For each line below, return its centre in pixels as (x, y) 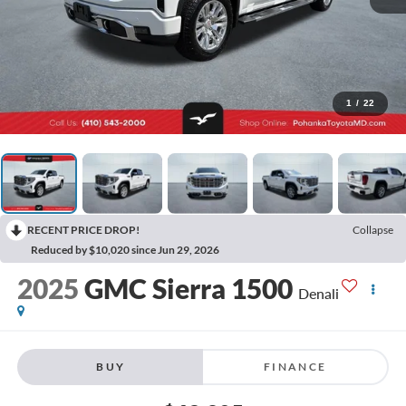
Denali (318, 294)
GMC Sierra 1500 (188, 289)
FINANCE (295, 366)
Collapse (373, 229)
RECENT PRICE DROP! (83, 229)
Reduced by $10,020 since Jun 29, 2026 (125, 249)
